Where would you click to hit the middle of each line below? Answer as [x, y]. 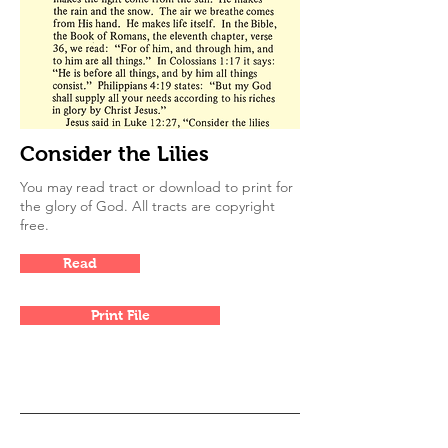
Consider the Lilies [114, 153]
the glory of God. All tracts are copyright [147, 206]
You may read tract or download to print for [156, 187]
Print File [120, 315]
